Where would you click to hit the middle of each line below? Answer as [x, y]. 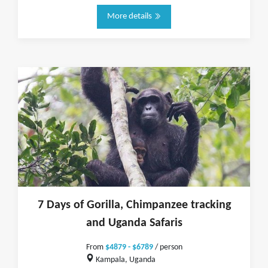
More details [130, 16]
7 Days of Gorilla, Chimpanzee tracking [134, 205]
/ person [167, 247]
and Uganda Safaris [134, 223]
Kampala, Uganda [125, 260]
